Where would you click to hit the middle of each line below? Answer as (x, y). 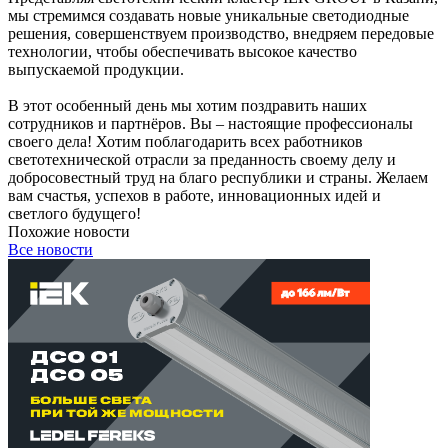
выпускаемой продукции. (96, 69)
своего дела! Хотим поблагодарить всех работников (185, 141)
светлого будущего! (74, 213)
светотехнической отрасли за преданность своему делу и (202, 159)
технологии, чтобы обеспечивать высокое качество (182, 51)
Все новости (50, 249)
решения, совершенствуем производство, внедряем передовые (221, 33)
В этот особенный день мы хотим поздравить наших (187, 105)
